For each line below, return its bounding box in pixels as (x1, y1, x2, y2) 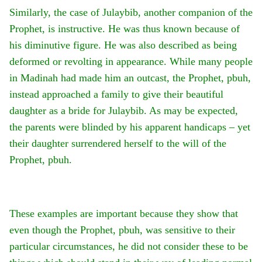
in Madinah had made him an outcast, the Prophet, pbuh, (9, 72, 251, 84)
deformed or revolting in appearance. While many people (9, 56, 253, 68)
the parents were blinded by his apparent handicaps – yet (9, 121, 250, 133)
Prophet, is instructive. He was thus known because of (9, 23, 240, 35)
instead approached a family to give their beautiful (9, 88, 223, 101)
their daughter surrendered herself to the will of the (9, 137, 226, 150)
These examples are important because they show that (9, 208, 238, 220)
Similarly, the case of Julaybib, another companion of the (9, 6, 253, 19)
